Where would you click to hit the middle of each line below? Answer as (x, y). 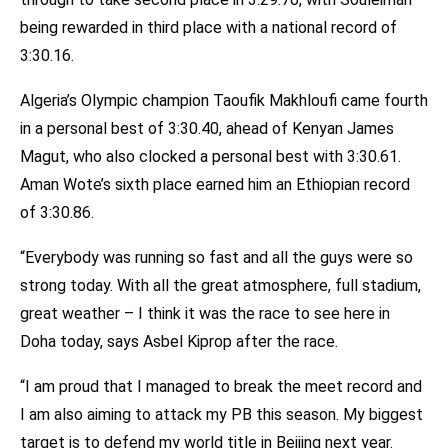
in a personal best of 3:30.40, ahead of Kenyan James (207, 129)
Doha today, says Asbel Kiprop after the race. (179, 342)
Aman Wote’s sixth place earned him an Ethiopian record (215, 185)
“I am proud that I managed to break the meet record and (221, 387)
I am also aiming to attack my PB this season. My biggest (221, 415)
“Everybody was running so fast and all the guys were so (216, 258)
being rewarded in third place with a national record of (208, 28)
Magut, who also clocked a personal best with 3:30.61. (210, 157)
